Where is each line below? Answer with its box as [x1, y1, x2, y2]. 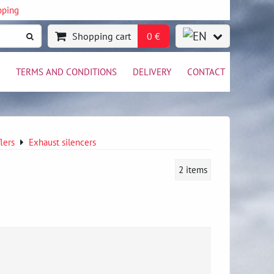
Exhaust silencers [29, 136, 96, 148]
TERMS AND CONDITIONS [16, 65, 117, 78]
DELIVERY [133, 65, 171, 78]
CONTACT [187, 65, 225, 78]
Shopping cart [72, 30, 131, 42]
